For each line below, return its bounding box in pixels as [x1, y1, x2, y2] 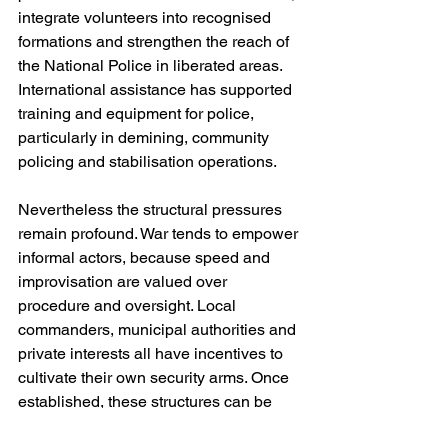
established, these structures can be [18, 392, 276, 412]
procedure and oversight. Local [18, 296, 240, 316]
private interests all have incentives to [18, 344, 287, 364]
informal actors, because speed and [18, 248, 274, 268]
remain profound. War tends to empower [18, 224, 302, 244]
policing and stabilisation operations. [18, 152, 277, 172]
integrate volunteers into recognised [18, 8, 275, 28]
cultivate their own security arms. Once [18, 368, 293, 388]
